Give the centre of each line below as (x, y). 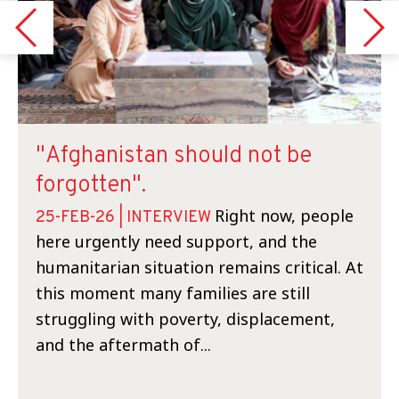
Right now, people (284, 216)
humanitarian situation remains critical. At (199, 267)
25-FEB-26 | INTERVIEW (123, 218)
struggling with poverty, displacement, (185, 319)
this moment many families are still (173, 293)
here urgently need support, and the (176, 241)
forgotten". (91, 186)
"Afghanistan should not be (174, 156)
